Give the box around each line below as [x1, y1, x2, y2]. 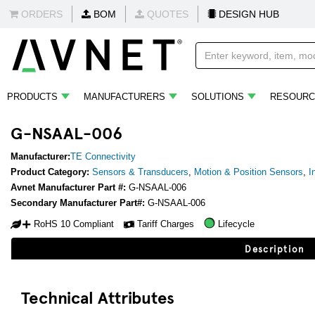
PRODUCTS [7, 91, 58, 102]
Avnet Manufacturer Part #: [11, 182, 129, 193]
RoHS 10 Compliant [34, 218, 114, 229]
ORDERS [18, 8, 63, 20]
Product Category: [11, 167, 92, 177]
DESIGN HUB [216, 8, 279, 20]
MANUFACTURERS [84, 91, 165, 102]
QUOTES [144, 8, 188, 20]
